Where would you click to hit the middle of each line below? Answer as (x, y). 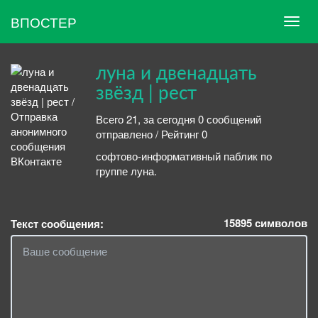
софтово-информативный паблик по (184, 156)
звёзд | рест (146, 94)
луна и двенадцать (176, 74)
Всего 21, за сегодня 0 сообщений (179, 119)
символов (280, 223)
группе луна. (126, 171)
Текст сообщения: (57, 223)
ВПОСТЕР (44, 21)
